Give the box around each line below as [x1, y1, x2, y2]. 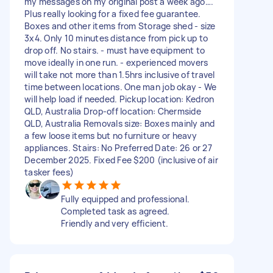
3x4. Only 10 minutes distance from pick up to [24, 32, 208, 44]
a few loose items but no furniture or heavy [24, 129, 197, 141]
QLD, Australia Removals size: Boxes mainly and [24, 117, 215, 129]
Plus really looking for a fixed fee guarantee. [24, 7, 201, 19]
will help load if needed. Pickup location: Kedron [24, 93, 214, 105]
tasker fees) [24, 166, 74, 178]
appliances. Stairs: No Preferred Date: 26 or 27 [24, 141, 212, 154]
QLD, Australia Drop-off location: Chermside [24, 105, 201, 117]
